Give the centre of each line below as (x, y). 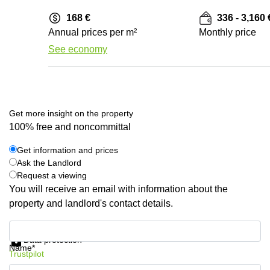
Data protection (53, 240)
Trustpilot (27, 254)
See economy (78, 49)
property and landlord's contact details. (91, 203)
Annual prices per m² (93, 32)
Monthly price (228, 32)
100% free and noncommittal (70, 127)
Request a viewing (52, 175)
